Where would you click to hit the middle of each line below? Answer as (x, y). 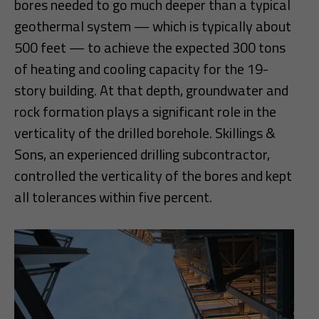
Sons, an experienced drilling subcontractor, (142, 154)
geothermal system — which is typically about (153, 26)
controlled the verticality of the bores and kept (153, 175)
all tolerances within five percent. (113, 197)
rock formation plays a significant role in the (145, 111)
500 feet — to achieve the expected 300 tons (150, 47)
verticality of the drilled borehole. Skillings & (145, 132)
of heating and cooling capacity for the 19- (141, 68)
